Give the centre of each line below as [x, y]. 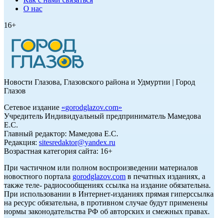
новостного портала [38, 177]
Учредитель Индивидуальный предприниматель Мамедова [102, 116]
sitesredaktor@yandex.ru [77, 143]
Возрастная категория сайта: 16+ [58, 151]
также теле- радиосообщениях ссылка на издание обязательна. [107, 185]
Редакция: [21, 143]
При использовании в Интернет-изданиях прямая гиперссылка [109, 194]
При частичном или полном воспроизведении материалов [101, 168]
